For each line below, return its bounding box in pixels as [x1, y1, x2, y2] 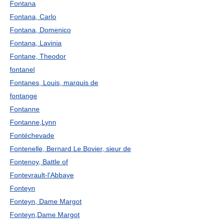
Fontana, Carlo [10, 13, 56, 21]
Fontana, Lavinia [10, 39, 62, 47]
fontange [10, 92, 37, 100]
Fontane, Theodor [10, 52, 66, 60]
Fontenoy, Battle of [10, 158, 68, 166]
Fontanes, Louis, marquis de [10, 79, 98, 87]
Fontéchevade [10, 131, 54, 139]
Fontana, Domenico [10, 26, 71, 34]
